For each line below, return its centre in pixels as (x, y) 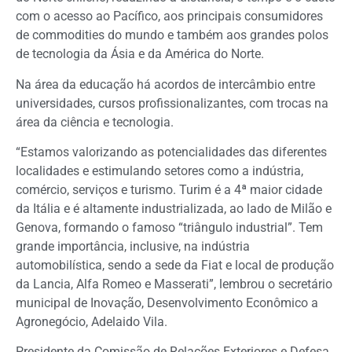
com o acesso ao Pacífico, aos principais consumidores (169, 16)
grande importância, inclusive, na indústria (133, 246)
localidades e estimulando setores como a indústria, (159, 170)
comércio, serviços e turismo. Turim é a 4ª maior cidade (169, 189)
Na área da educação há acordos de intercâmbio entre (165, 84)
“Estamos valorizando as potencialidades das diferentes (171, 152)
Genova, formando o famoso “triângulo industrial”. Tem (169, 227)
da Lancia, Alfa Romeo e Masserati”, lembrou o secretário (174, 284)
